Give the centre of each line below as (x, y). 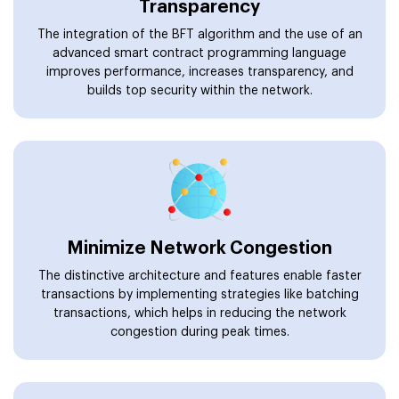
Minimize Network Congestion (199, 248)
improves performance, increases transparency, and (199, 72)
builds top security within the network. (199, 90)
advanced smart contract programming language (199, 53)
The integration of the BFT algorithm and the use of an (199, 34)
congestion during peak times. (199, 332)
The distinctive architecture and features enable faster (199, 276)
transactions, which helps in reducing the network (199, 313)
